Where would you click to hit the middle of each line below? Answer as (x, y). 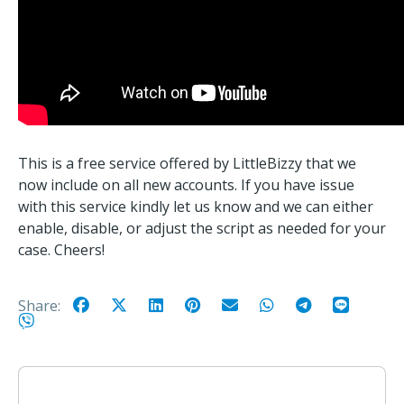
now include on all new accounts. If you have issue (186, 185)
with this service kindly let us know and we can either (196, 207)
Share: (41, 305)
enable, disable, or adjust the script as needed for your (202, 228)
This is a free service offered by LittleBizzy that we (187, 163)
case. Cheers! (61, 250)
